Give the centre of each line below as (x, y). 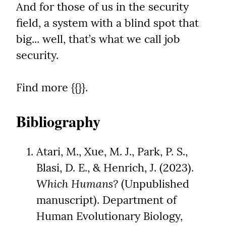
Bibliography (58, 121)
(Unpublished (154, 184)
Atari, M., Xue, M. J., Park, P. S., (112, 152)
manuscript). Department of (106, 200)
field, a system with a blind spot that (107, 23)
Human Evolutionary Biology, (109, 216)
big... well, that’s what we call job (98, 39)
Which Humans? (77, 184)
